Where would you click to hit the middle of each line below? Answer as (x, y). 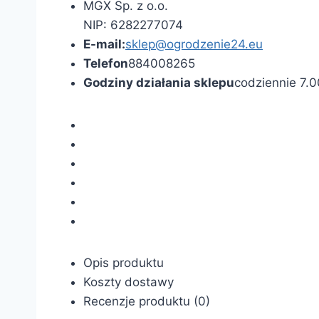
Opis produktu (124, 263)
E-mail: (104, 44)
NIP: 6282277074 (133, 25)
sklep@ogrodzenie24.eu (194, 44)
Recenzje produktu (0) (147, 301)
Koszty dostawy (129, 282)
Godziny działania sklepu (159, 83)
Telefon (106, 63)
